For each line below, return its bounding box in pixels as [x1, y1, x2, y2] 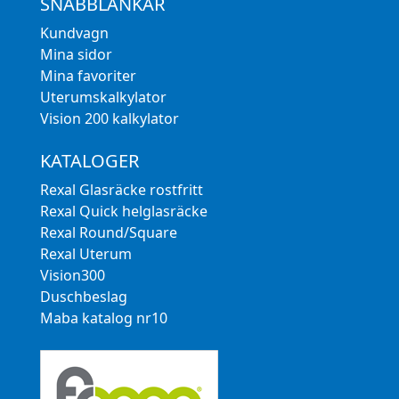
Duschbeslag [39, 286, 127, 306]
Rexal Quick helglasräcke [39, 200, 208, 221]
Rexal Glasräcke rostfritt [39, 179, 203, 199]
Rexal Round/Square [39, 222, 177, 242]
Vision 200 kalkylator [39, 108, 179, 128]
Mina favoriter [39, 65, 136, 85]
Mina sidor [39, 44, 112, 64]
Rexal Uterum [39, 243, 132, 264]
